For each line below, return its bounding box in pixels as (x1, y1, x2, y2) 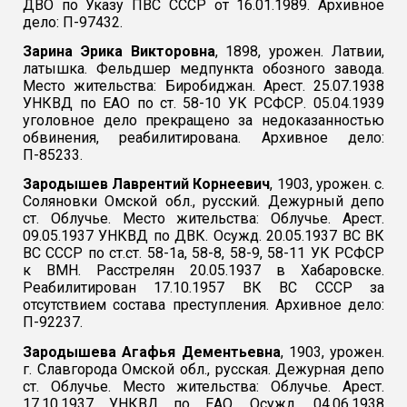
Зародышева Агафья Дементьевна (23, 342, 281, 361)
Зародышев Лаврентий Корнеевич (23, 175, 271, 194)
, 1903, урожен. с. (270, 175, 384, 194)
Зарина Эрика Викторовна (23, 42, 215, 60)
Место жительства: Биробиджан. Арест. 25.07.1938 (23, 76, 384, 94)
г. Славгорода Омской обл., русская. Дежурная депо (23, 360, 384, 378)
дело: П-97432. (23, 13, 124, 31)
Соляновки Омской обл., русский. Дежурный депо (23, 193, 384, 211)
